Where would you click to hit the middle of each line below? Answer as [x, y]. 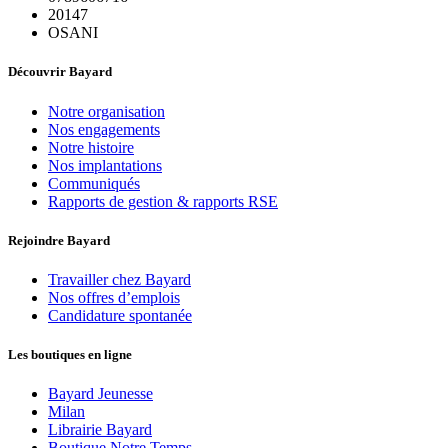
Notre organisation [106, 111]
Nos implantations [105, 165]
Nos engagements [104, 129]
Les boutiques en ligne [70, 355]
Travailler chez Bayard [119, 279]
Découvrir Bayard [60, 72]
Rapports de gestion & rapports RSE [163, 201]
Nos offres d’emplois [114, 297]
